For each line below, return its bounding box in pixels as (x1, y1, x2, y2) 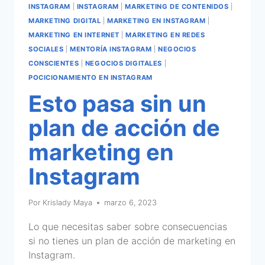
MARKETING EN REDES (125, 31, 205, 40)
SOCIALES (28, 45, 64, 54)
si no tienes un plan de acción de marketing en (28, 235, 235, 247)
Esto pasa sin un (28, 89, 206, 117)
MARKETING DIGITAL (28, 17, 101, 25)
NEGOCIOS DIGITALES (85, 59, 162, 68)
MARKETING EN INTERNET (28, 31, 119, 40)
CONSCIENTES (28, 59, 79, 68)
